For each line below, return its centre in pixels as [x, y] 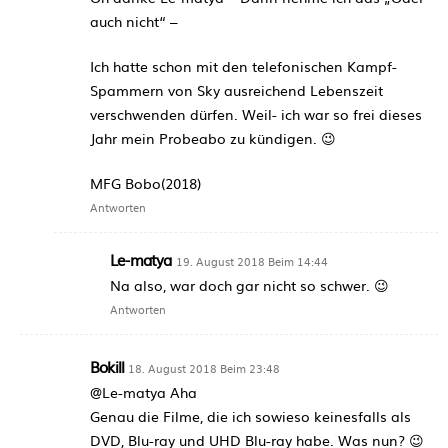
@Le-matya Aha [143, 391]
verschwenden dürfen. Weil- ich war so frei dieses [256, 113]
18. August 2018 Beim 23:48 [204, 367]
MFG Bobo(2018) [145, 182]
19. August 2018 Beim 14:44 [251, 260]
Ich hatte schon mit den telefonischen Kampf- [243, 65]
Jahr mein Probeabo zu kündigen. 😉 [213, 137]
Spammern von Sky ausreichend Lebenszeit [236, 89]
